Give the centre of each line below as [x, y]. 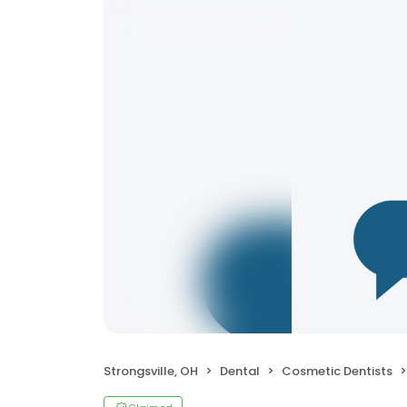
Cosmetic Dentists [337, 371]
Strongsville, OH [151, 371]
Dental [240, 371]
